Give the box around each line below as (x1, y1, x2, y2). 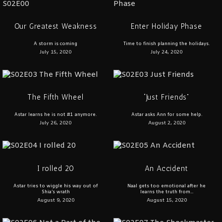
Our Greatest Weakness (14, 21, 97, 31)
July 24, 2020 (151, 49, 182, 55)
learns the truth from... (140, 189, 193, 195)
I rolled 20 (37, 164, 74, 173)
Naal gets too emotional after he (127, 183, 206, 189)
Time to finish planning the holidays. (123, 41, 210, 47)
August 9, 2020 (37, 197, 74, 204)
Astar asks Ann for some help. (131, 112, 202, 118)
